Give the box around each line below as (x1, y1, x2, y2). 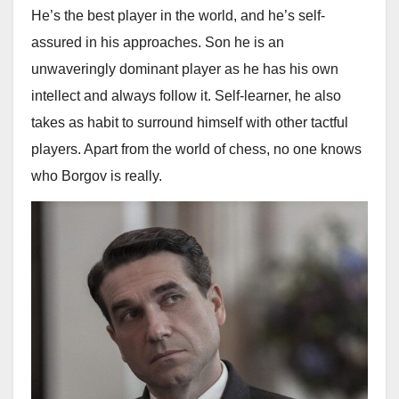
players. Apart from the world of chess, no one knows (31, 141, 362, 157)
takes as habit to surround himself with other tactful (31, 114, 348, 130)
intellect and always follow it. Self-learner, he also (31, 87, 341, 103)
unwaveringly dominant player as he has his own (31, 61, 338, 77)
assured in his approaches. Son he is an (31, 34, 284, 50)
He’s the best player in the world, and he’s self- (31, 7, 325, 23)
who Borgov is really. (31, 167, 162, 183)
